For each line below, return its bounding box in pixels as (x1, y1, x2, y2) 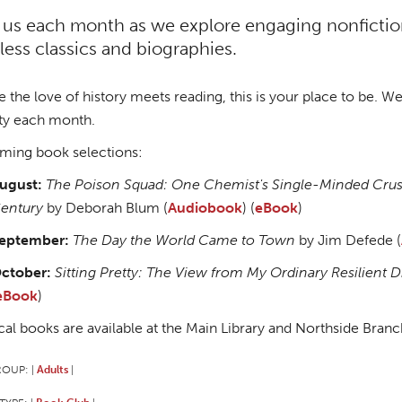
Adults (37, 362, 68, 376)
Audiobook (168, 198, 242, 216)
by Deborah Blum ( (47, 198, 168, 216)
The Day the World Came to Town (73, 231, 295, 249)
